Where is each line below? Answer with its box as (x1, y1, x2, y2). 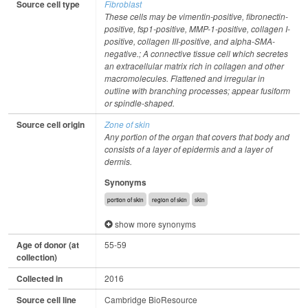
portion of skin (107, 195, 144, 204)
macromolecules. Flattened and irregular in (104, 72, 265, 85)
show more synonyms (113, 217, 196, 230)
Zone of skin (104, 118, 150, 131)
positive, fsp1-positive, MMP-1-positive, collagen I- (104, 23, 290, 35)
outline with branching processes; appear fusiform (104, 85, 290, 97)
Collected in (16, 272, 63, 285)
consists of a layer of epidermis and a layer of (104, 143, 272, 155)
